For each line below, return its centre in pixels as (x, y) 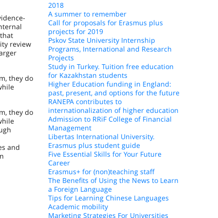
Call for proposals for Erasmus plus (105, 23)
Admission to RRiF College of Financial (110, 119)
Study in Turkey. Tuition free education (111, 66)
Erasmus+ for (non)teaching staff (101, 172)
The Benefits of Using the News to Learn (113, 180)
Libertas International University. (101, 136)
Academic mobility (78, 207)
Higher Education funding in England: (109, 84)
